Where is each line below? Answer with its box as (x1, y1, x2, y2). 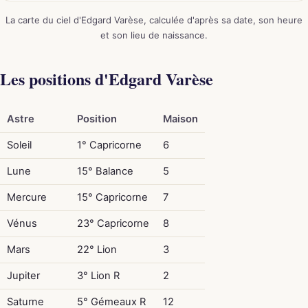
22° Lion (76, 243, 117, 256)
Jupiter (6, 269, 40, 282)
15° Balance (76, 164, 133, 177)
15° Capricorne (76, 190, 148, 203)
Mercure (6, 190, 47, 203)
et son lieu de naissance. (100, 29, 208, 41)
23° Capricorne (76, 217, 149, 230)
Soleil (6, 138, 32, 151)
